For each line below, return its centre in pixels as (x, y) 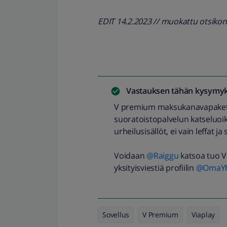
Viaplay (203, 215)
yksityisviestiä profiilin (155, 168)
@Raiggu (163, 156)
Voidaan (130, 156)
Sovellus (116, 215)
